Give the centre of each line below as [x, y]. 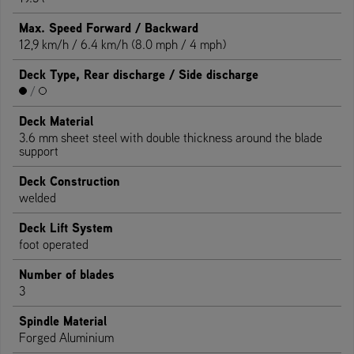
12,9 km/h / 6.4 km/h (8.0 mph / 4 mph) [122, 44]
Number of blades [67, 274]
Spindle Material [63, 320]
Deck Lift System [66, 227]
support [39, 151]
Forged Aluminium [66, 337]
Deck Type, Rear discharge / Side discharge [139, 74]
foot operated [54, 244]
